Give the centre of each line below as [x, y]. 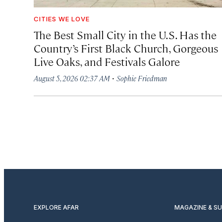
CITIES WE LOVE [62, 19]
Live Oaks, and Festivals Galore [107, 61]
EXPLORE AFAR [56, 207]
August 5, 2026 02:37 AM [72, 78]
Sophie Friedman [142, 78]
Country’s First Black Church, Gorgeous [126, 48]
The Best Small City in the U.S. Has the [125, 34]
